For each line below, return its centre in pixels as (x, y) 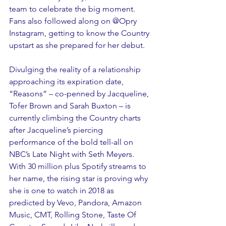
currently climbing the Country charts (76, 118)
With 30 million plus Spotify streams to (79, 166)
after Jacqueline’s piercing (57, 130)
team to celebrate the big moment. (73, 9)
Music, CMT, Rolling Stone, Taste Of (74, 214)
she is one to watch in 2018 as (63, 190)
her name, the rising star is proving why (79, 178)
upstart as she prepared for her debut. (77, 45)
